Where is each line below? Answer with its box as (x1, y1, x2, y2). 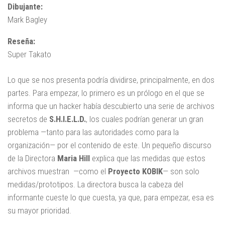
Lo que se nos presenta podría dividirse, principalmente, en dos (8, 74, 214, 85)
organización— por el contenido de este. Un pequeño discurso (8, 140, 211, 150)
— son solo (163, 166, 199, 176)
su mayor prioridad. (8, 205, 71, 215)
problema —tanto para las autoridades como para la (8, 127, 179, 137)
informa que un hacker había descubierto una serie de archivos (8, 100, 214, 111)
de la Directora (8, 153, 57, 163)
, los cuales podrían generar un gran (86, 114, 203, 124)
